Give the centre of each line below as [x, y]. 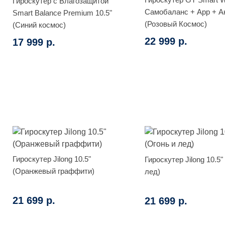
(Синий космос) [39, 25]
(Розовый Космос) [176, 24]
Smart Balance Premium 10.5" [62, 13]
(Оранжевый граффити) [53, 171]
